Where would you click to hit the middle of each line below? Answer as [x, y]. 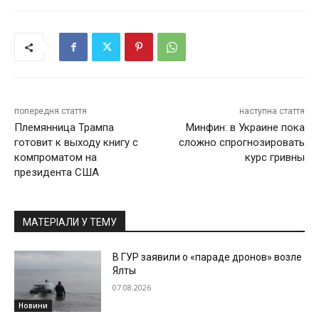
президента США [57, 173]
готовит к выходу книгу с [76, 143]
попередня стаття [51, 111]
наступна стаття [272, 111]
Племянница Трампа [64, 128]
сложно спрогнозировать [241, 143]
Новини [33, 305]
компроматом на [56, 158]
